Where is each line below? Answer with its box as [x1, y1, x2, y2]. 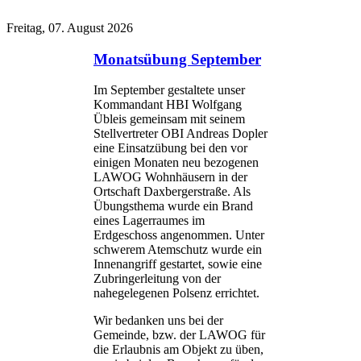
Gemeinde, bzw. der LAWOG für [93, 328, 265, 342]
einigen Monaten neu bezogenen [93, 156, 259, 170]
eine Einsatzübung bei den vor [93, 141, 247, 156]
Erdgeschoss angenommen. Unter [93, 228, 264, 243]
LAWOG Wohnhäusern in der [93, 170, 247, 185]
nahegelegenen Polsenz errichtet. [93, 286, 259, 301]
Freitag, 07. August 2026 [6, 21, 133, 35]
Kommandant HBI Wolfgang [93, 98, 242, 112]
